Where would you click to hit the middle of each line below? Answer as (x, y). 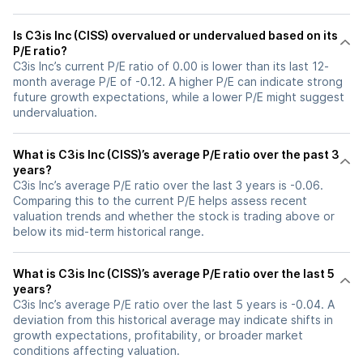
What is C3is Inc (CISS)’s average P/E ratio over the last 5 (174, 273)
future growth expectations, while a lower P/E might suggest (179, 97)
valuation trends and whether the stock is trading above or (174, 216)
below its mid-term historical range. (109, 231)
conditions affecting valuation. (96, 350)
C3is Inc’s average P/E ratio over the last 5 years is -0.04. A (174, 304)
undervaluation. (55, 112)
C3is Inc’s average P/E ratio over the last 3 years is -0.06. (168, 185)
